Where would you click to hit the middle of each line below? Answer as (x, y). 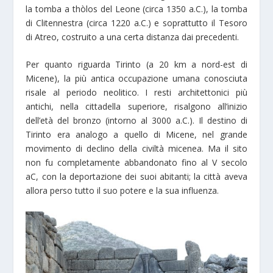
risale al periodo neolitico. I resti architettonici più (136, 93)
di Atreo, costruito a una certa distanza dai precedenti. (133, 37)
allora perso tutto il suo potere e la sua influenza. (122, 191)
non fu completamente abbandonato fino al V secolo (136, 163)
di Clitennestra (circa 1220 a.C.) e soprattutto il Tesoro (136, 23)
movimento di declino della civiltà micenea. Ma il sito (136, 149)
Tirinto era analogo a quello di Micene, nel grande (136, 135)
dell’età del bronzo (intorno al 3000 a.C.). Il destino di (136, 121)
